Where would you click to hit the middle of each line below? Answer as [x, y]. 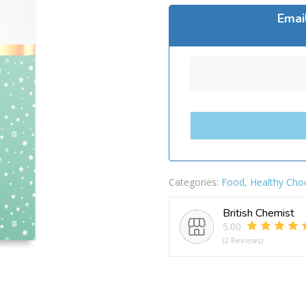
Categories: [195, 182]
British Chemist [258, 213]
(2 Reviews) [242, 240]
